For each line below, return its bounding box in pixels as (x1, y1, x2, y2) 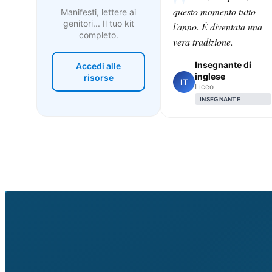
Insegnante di (195, 59, 251, 70)
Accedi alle (76, 60, 121, 71)
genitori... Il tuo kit (63, 18, 134, 29)
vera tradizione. (173, 35, 233, 48)
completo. (78, 29, 118, 40)
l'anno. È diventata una (173, 19, 262, 33)
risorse (83, 72, 114, 83)
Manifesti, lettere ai (61, 6, 136, 17)
